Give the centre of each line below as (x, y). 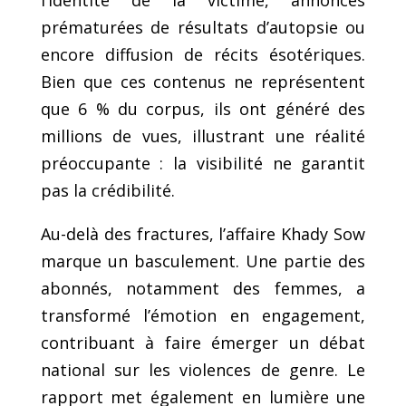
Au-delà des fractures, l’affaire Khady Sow (203, 233)
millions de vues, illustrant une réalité (203, 135)
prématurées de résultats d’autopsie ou (203, 27)
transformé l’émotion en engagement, (203, 315)
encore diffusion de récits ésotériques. (203, 54)
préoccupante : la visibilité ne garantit (203, 163)
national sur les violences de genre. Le (203, 369)
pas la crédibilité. (107, 190)
